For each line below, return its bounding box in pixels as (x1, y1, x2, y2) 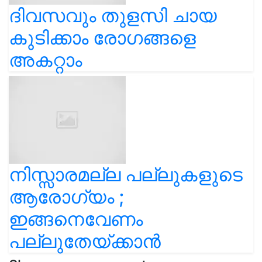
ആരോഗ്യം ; (9, 185, 124, 208)
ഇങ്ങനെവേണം (9, 208, 143, 230)
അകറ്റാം (9, 49, 82, 71)
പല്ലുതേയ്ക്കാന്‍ (9, 230, 161, 253)
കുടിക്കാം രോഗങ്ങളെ (9, 26, 196, 49)
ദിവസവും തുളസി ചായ (9, 4, 217, 27)
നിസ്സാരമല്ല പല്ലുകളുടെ (9, 163, 243, 186)
